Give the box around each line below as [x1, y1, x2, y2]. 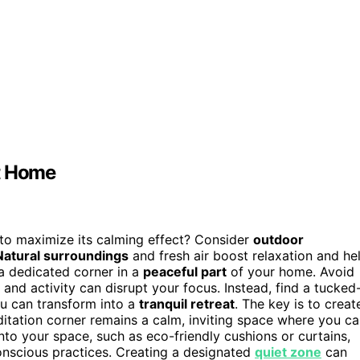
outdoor [253, 231, 304, 248]
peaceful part [143, 264, 227, 280]
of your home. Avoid [227, 264, 354, 280]
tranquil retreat [139, 296, 235, 313]
